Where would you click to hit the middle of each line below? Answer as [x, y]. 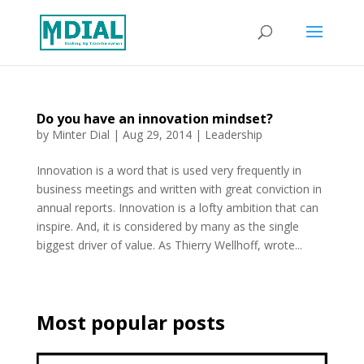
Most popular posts [130, 322]
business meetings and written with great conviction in [179, 189]
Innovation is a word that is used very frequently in [169, 170]
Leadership [233, 134]
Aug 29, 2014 [157, 134]
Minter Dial [80, 134]
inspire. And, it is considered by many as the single [167, 226]
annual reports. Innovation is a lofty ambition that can [177, 208]
